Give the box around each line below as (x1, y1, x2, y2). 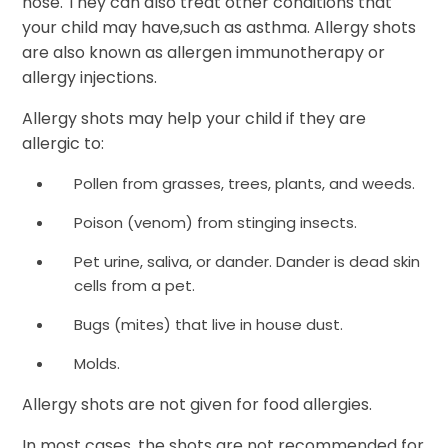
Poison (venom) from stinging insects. (74, 212, 358, 233)
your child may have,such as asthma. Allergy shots (22, 16, 417, 39)
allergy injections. (22, 66, 158, 89)
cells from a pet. (74, 275, 196, 296)
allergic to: (22, 132, 105, 155)
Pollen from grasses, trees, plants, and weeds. (74, 173, 416, 194)
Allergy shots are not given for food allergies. (22, 393, 373, 416)
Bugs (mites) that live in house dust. (74, 314, 344, 335)
